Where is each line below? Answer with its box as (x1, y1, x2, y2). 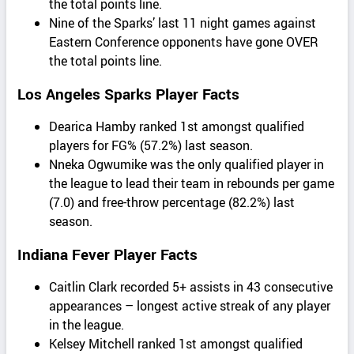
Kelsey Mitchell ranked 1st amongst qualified (49, 334, 303, 352)
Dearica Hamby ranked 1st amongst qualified (49, 118, 305, 135)
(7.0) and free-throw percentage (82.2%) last (49, 194, 296, 211)
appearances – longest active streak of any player (49, 296, 331, 314)
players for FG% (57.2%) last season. (49, 137, 254, 154)
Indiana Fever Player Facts (17, 243, 198, 264)
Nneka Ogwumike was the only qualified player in (49, 156, 325, 173)
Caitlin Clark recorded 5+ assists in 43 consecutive (49, 277, 333, 296)
